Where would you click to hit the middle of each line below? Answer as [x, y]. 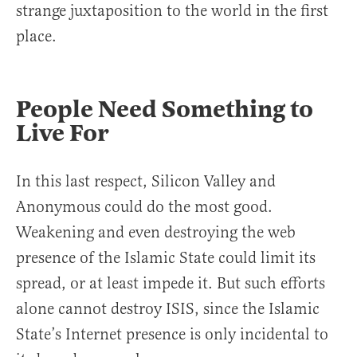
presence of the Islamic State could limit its [166, 258]
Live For [63, 133]
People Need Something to [165, 110]
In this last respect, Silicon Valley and [146, 182]
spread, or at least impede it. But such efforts [171, 284]
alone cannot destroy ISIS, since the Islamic [168, 309]
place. [36, 37]
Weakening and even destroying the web [156, 233]
